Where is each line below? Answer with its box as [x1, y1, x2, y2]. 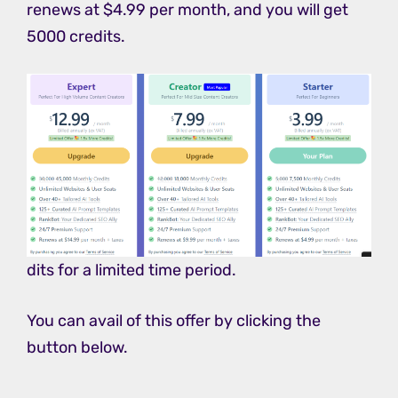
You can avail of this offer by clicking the [27, 311, 321, 331]
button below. [27, 338, 128, 358]
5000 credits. [27, 27, 125, 47]
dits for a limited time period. [27, 260, 236, 281]
